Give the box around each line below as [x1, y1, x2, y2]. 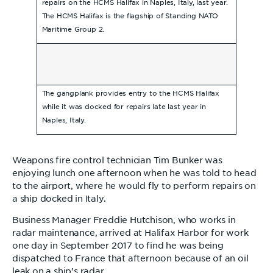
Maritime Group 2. [41, 25, 105, 34]
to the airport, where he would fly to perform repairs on [12, 180, 256, 191]
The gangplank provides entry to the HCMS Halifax [41, 89, 220, 98]
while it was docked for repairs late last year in [41, 102, 206, 112]
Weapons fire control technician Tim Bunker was [12, 155, 222, 165]
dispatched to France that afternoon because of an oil [12, 253, 249, 264]
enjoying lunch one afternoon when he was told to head [12, 168, 257, 178]
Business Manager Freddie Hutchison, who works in [12, 215, 236, 225]
